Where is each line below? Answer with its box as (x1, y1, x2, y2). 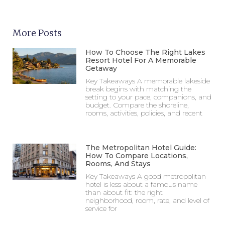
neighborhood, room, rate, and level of (85, 196, 210, 205)
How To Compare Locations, (85, 151, 188, 161)
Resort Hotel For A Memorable (85, 55, 197, 65)
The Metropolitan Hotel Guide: (85, 143, 197, 153)
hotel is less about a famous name (85, 180, 198, 189)
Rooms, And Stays (85, 159, 151, 169)
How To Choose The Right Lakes (85, 47, 206, 57)
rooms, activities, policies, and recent (85, 108, 203, 118)
